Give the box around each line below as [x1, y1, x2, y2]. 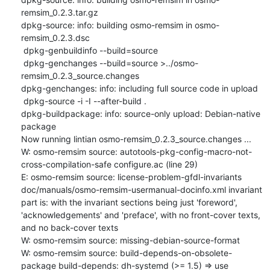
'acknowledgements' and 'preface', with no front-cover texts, [20, 209, 260, 220]
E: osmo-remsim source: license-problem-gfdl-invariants [20, 171, 242, 182]
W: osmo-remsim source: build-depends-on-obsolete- [20, 247, 232, 258]
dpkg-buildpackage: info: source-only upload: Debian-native [20, 108, 260, 119]
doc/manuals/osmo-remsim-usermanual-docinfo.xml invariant [20, 184, 262, 195]
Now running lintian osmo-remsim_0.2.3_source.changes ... [20, 133, 251, 144]
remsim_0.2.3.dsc [20, 32, 90, 43]
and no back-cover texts [20, 222, 118, 233]
